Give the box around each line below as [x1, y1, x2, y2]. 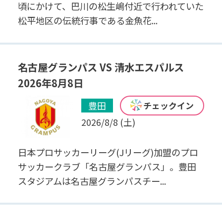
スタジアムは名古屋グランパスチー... [17, 174, 166, 187]
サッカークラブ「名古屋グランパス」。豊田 [17, 160, 196, 173]
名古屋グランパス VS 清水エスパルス [17, 59, 184, 75]
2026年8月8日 [17, 75, 83, 91]
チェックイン [143, 99, 194, 112]
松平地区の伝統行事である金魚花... [17, 13, 158, 27]
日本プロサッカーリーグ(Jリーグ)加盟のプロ [17, 145, 198, 159]
